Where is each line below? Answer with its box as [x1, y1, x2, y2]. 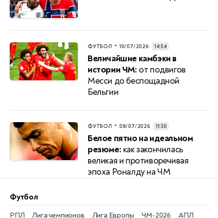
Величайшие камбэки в [88, 53, 177, 64]
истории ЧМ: [88, 64, 137, 75]
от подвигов [137, 64, 186, 75]
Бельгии [88, 86, 119, 98]
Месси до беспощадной [88, 75, 180, 87]
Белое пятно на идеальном [88, 132, 193, 144]
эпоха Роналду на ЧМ [88, 166, 171, 178]
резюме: [88, 144, 122, 155]
